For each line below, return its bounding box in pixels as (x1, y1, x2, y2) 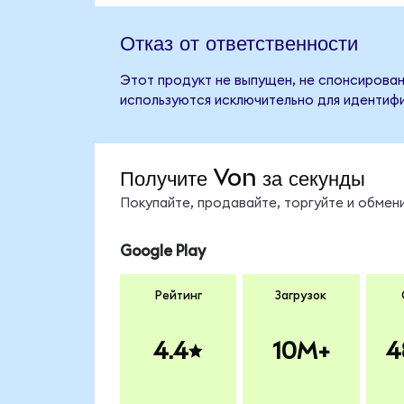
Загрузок (275, 289, 327, 302)
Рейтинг (154, 289, 202, 302)
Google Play (119, 243, 206, 260)
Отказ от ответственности (119, 29, 358, 57)
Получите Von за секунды (119, 163, 365, 191)
